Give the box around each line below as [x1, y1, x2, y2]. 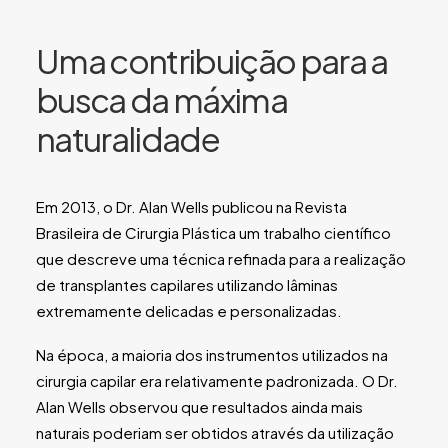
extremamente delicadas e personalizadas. [36, 301, 342, 320]
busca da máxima [36, 78, 287, 120]
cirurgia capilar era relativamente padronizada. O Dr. [36, 371, 398, 390]
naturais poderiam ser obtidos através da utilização [36, 423, 394, 442]
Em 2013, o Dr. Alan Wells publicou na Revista [36, 197, 347, 216]
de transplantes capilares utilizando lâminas [36, 275, 338, 294]
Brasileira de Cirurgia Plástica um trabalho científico [36, 223, 391, 242]
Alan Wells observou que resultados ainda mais [36, 397, 363, 416]
